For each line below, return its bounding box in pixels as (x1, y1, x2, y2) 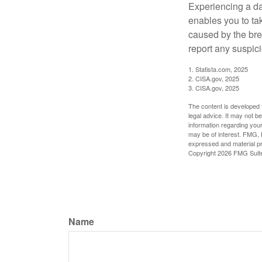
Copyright (188, 147, 218, 157)
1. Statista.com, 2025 (188, 64, 248, 74)
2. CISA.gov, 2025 (188, 73, 239, 83)
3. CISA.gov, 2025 (188, 82, 239, 92)
